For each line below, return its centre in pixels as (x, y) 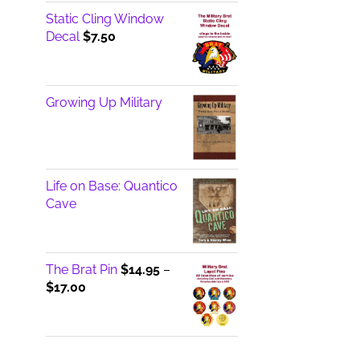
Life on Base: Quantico (111, 186)
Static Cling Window (104, 19)
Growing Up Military (104, 103)
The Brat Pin (81, 269)
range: (103, 304)
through (108, 339)
